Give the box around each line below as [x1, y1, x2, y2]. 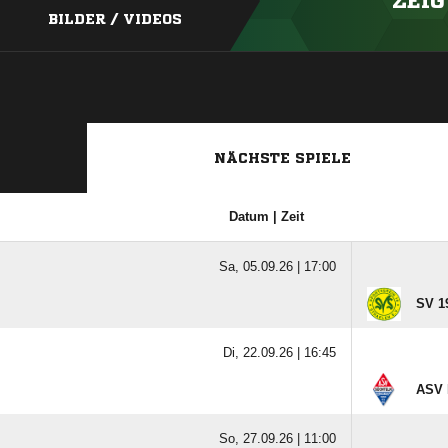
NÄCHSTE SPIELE [213, 151, 351, 165]
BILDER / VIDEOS [48, 12, 182, 26]
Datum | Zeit [229, 209, 304, 224]
